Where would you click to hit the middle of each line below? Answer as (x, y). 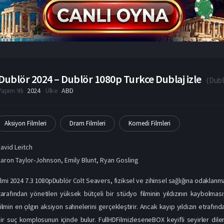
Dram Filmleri (88, 123)
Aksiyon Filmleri (26, 123)
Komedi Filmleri (150, 123)
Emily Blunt (81, 160)
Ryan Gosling (119, 160)
